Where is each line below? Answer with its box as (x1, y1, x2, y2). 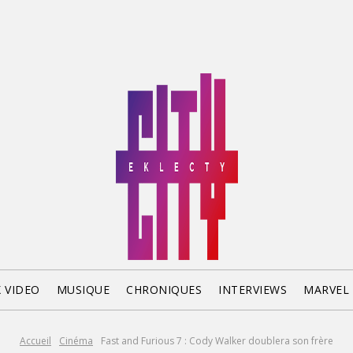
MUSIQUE (56, 282, 110, 297)
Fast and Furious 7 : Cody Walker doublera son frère (101, 334, 333, 347)
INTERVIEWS (218, 282, 288, 297)
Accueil (20, 334, 51, 347)
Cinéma (59, 334, 93, 347)
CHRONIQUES (126, 282, 203, 297)
